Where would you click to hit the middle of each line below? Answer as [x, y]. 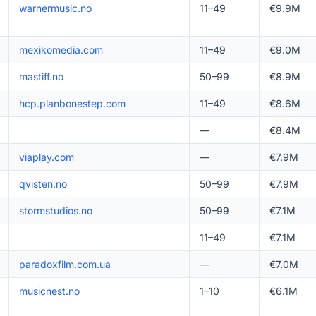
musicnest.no [49, 291]
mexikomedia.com [61, 50]
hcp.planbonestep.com [72, 103]
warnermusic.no [55, 8]
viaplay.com [46, 157]
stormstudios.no [55, 211]
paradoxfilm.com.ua [65, 264]
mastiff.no [41, 77]
